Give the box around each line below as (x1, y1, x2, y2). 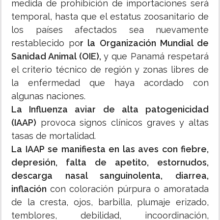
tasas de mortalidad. (11, 131, 96, 141)
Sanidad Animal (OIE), (11, 51, 104, 62)
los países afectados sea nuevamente (11, 25, 209, 35)
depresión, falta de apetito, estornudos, (11, 157, 209, 168)
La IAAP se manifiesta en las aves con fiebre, (11, 144, 209, 155)
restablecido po (11, 38, 81, 49)
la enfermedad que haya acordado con (11, 78, 209, 88)
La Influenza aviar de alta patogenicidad (11, 104, 209, 115)
